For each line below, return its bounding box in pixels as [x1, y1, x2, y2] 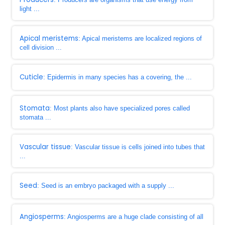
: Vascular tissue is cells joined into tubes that [71, 143, 205, 151]
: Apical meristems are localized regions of [78, 35, 202, 42]
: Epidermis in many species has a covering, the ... [43, 73, 192, 81]
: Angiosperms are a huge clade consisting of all [64, 213, 203, 220]
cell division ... [20, 44, 62, 51]
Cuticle [20, 72, 43, 82]
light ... [20, 5, 40, 13]
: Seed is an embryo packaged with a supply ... [37, 182, 174, 189]
